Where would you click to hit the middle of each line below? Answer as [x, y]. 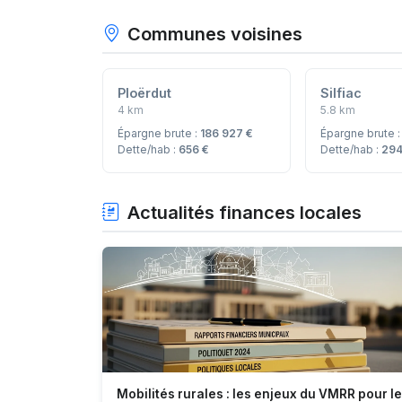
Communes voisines [215, 34]
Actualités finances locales [245, 212]
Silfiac [341, 92]
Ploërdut [144, 92]
